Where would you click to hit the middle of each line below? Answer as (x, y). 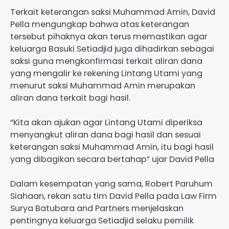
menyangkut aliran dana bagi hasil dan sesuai (106, 135)
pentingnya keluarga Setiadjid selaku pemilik (102, 221)
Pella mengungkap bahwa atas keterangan (100, 25)
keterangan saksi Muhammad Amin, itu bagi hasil (112, 147)
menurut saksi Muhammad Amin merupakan (103, 86)
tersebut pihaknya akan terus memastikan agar (109, 37)
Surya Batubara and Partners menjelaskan (97, 209)
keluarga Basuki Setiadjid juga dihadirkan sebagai (112, 49)
